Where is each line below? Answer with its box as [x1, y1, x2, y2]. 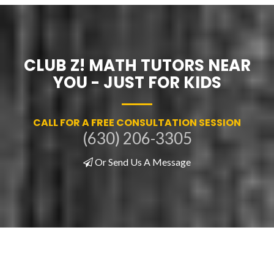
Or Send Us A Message [95, 156, 191, 168]
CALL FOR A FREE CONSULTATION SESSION [33, 116, 241, 130]
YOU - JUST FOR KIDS [53, 72, 221, 94]
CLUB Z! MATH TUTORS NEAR [23, 54, 251, 77]
